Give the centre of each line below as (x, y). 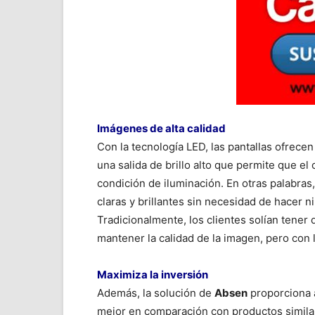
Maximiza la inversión (153, 275)
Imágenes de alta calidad (161, 128)
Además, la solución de (156, 293)
